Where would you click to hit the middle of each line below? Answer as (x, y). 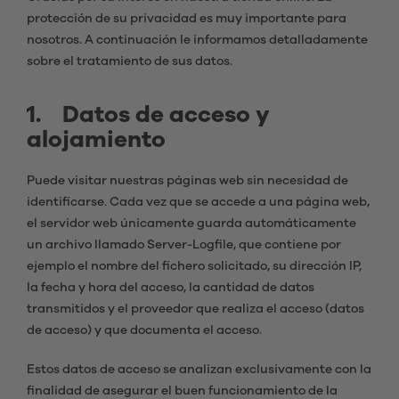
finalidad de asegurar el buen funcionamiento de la (182, 391)
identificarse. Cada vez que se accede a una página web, (198, 202)
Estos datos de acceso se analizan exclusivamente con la (199, 370)
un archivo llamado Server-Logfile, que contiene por (184, 245)
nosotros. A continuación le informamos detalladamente (197, 40)
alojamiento (96, 140)
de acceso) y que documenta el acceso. (144, 330)
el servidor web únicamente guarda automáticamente (191, 224)
